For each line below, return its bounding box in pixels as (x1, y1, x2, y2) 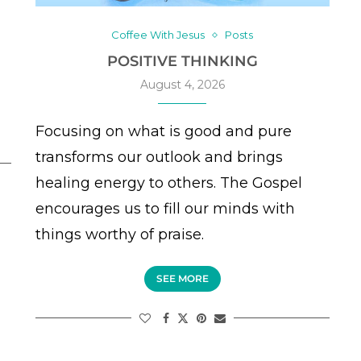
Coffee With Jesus (111, 28, 205, 42)
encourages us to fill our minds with (35, 200, 295, 218)
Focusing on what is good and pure (35, 122, 292, 141)
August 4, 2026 (139, 77, 225, 93)
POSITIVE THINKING (106, 52, 258, 71)
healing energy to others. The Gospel (35, 174, 302, 193)
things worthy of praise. (35, 226, 204, 244)
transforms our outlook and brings (35, 148, 283, 167)
